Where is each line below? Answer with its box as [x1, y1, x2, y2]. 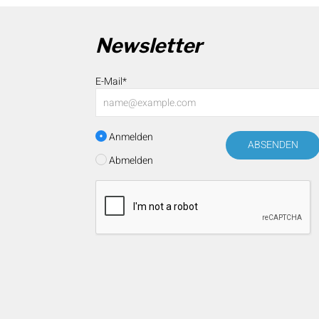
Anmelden [107, 130, 153, 145]
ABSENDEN [247, 137, 298, 153]
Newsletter [95, 33, 202, 58]
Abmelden [107, 153, 153, 169]
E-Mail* [95, 74, 127, 90]
